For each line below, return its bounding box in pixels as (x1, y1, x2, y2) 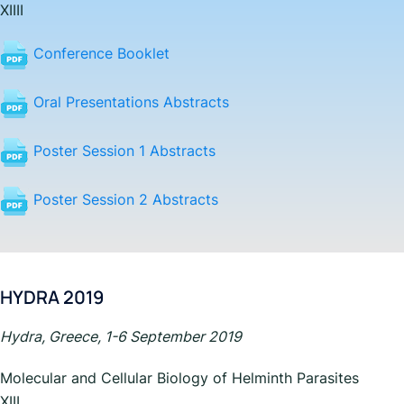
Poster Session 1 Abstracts (29, 142, 216, 161)
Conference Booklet (29, 44, 170, 63)
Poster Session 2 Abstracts (29, 190, 218, 209)
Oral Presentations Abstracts (29, 93, 229, 112)
